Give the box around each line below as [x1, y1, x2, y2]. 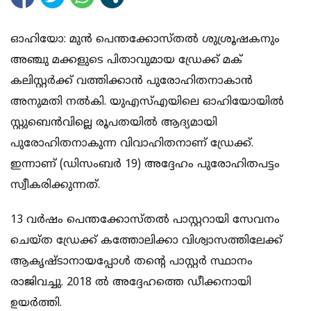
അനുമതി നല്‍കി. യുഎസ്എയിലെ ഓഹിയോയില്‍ [10, 94, 284, 109]
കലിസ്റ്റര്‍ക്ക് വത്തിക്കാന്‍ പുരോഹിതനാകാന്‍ [10, 74, 253, 88]
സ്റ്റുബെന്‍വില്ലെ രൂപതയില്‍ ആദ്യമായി [10, 115, 217, 130]
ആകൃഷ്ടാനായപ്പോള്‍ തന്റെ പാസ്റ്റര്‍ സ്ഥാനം [10, 254, 253, 269]
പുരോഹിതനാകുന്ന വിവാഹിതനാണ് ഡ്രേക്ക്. [10, 136, 253, 151]
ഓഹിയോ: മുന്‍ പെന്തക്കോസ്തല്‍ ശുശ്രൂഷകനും [10, 32, 280, 47]
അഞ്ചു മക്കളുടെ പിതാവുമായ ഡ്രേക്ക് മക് [10, 53, 242, 67]
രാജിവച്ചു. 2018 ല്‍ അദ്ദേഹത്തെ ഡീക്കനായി [10, 275, 251, 289]
